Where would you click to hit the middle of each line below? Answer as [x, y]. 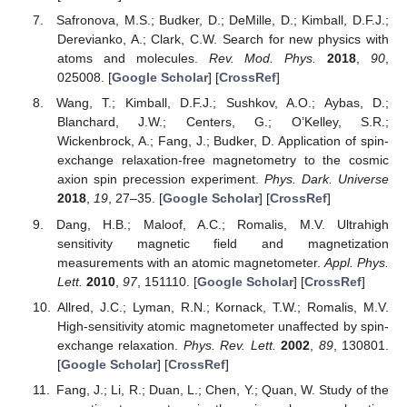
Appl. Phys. [357, 262]
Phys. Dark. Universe [327, 179]
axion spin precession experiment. [160, 179]
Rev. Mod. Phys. [263, 59]
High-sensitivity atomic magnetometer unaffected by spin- [223, 326]
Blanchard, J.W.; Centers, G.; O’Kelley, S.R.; [223, 122]
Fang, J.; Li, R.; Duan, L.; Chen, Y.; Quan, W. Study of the [222, 389]
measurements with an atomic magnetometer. [190, 262]
